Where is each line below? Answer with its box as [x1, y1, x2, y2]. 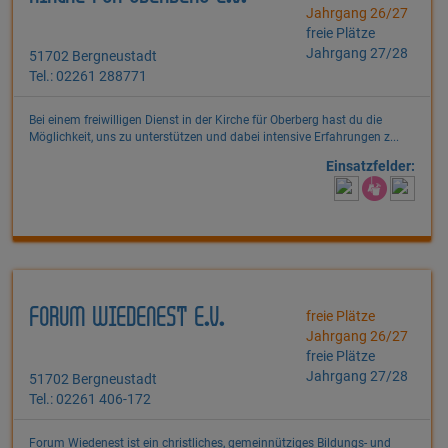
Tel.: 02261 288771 [29, 68, 147, 85]
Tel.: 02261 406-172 [29, 391, 151, 408]
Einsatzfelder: [326, 158, 415, 175]
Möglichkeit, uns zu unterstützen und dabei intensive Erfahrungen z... [29, 130, 399, 145]
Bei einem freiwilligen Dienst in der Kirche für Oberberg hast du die [29, 113, 382, 128]
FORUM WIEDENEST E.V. [29, 307, 224, 331]
